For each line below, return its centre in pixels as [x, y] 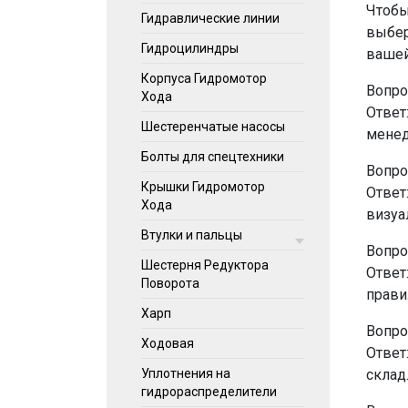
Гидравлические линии [210, 18]
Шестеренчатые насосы [213, 127]
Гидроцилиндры [190, 48]
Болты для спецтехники [213, 157]
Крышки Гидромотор [203, 187]
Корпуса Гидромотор [204, 78]
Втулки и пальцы [192, 235]
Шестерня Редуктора [205, 265]
